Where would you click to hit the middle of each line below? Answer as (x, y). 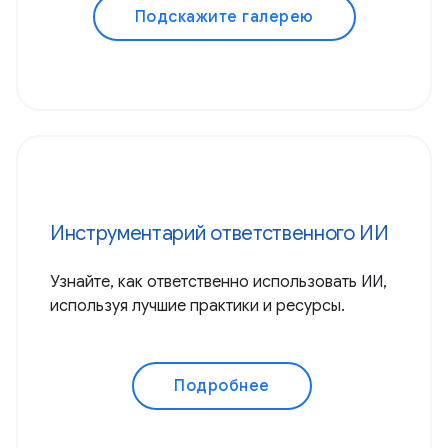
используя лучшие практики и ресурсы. (197, 306)
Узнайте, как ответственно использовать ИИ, (218, 282)
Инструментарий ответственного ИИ (219, 234)
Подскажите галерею (224, 17)
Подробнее (222, 386)
